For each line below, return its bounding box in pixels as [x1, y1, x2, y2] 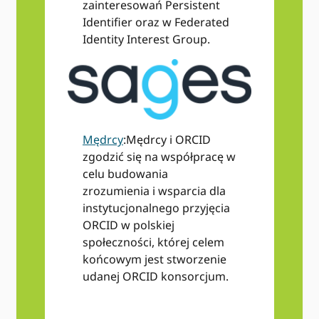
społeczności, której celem [82, 234, 224, 250]
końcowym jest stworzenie [82, 251, 226, 267]
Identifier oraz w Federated [82, 14, 229, 30]
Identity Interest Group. [82, 31, 216, 47]
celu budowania [82, 165, 168, 182]
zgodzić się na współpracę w [82, 148, 236, 164]
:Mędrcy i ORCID [122, 131, 211, 147]
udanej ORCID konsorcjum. [82, 268, 229, 284]
